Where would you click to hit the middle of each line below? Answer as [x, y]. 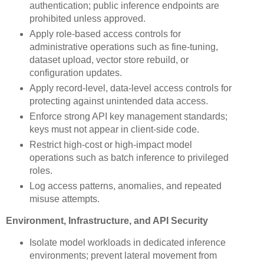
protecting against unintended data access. [118, 101]
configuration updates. [75, 73]
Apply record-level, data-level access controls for [130, 88]
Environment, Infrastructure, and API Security [107, 220]
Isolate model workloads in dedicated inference [127, 242]
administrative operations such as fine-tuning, [123, 47]
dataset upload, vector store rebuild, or [109, 60]
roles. [41, 171]
